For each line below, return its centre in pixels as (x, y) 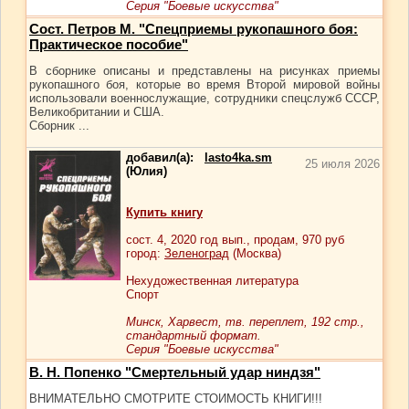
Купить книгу (164, 212)
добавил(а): (165, 157)
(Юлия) (147, 171)
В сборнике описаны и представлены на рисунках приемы (204, 71)
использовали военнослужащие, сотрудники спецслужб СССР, (204, 98)
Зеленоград (197, 253)
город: (145, 253)
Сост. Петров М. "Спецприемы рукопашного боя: (194, 29)
